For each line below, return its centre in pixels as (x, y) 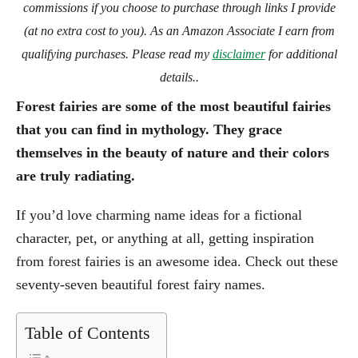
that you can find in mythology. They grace (149, 129)
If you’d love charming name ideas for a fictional (159, 215)
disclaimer (239, 54)
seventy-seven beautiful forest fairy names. (141, 284)
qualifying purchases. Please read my (117, 54)
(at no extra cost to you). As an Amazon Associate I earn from (179, 30)
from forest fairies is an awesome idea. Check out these (177, 261)
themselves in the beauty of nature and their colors (173, 152)
